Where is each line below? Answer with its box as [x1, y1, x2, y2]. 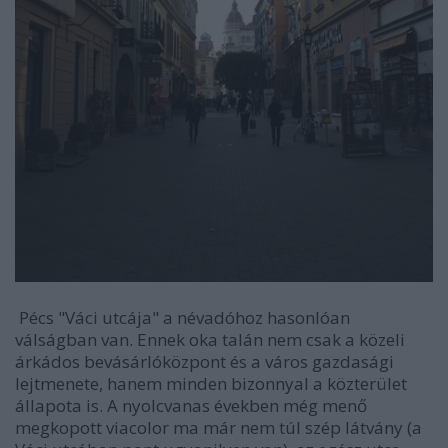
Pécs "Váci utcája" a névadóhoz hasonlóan [15, 305, 350, 329]
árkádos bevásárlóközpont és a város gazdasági [15, 349, 394, 373]
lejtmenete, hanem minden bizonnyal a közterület [15, 371, 407, 395]
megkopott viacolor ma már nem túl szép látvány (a [15, 415, 422, 439]
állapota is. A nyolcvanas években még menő [15, 393, 367, 417]
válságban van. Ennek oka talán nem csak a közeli [15, 327, 405, 351]
